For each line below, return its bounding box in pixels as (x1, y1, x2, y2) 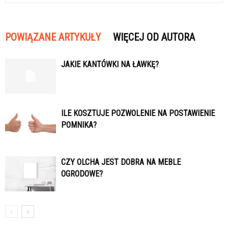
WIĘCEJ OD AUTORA (113, 31, 195, 44)
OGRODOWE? (61, 169, 103, 179)
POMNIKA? (61, 120, 97, 130)
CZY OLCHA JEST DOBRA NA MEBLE (61, 157, 181, 167)
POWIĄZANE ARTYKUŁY (5, 31, 101, 44)
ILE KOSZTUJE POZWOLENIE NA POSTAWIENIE (61, 108, 215, 119)
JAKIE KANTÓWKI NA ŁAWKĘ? (61, 60, 159, 70)
